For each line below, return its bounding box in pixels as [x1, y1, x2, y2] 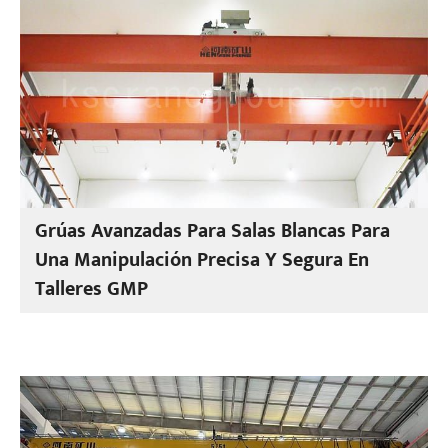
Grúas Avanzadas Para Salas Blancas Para [35, 215, 391, 249]
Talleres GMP [35, 273, 149, 307]
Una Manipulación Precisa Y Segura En [35, 244, 370, 278]
